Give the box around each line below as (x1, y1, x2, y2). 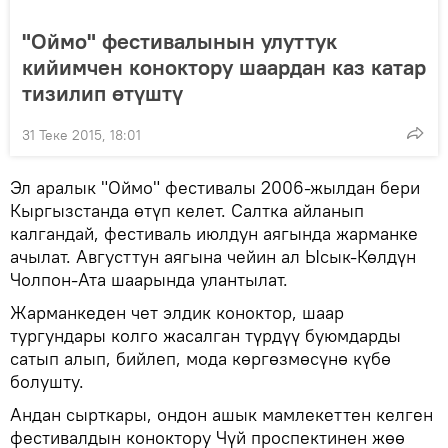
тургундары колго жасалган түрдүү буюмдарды (10, 324, 401, 347)
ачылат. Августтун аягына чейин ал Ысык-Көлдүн (10, 245, 416, 268)
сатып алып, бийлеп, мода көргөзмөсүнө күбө (10, 347, 391, 370)
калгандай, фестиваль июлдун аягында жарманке (10, 222, 418, 245)
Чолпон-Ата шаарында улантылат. (10, 268, 288, 291)
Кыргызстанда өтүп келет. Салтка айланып (10, 199, 364, 222)
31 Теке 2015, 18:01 (22, 126, 141, 144)
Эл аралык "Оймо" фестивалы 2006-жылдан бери (10, 176, 420, 199)
